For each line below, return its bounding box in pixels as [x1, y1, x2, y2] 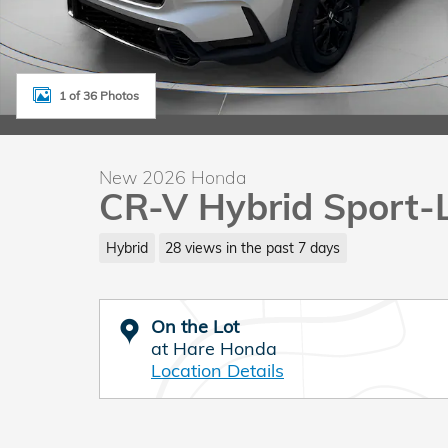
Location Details [151, 358, 284, 382]
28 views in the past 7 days [165, 238, 341, 256]
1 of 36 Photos [59, 87, 139, 103]
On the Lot [151, 314, 239, 338]
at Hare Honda [151, 336, 277, 360]
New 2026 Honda [99, 166, 247, 189]
